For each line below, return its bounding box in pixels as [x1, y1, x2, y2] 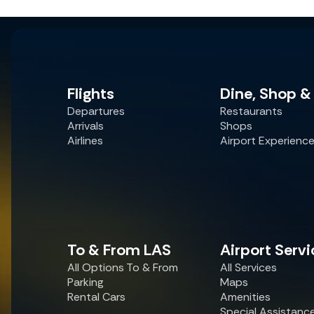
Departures [67, 104, 125, 118]
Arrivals [67, 118, 104, 133]
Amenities [219, 289, 271, 304]
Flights [67, 83, 114, 104]
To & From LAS [67, 240, 171, 260]
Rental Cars [67, 289, 125, 304]
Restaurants [219, 104, 282, 118]
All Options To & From [67, 260, 178, 275]
